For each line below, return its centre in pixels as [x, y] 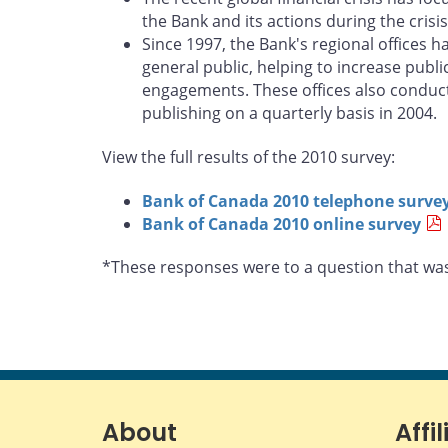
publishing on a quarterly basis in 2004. [289, 113]
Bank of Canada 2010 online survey [281, 223]
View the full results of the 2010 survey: [248, 156]
